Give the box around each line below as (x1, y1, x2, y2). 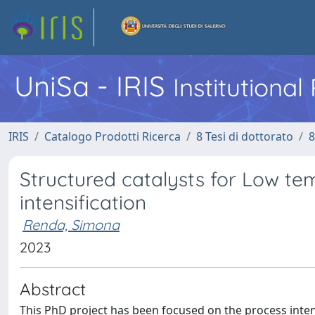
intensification (20, 190, 146, 214)
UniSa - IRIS (14, 68, 173, 103)
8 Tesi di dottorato (196, 129, 293, 144)
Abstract (20, 278, 86, 300)
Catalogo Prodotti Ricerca (44, 129, 181, 144)
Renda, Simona (22, 216, 120, 233)
